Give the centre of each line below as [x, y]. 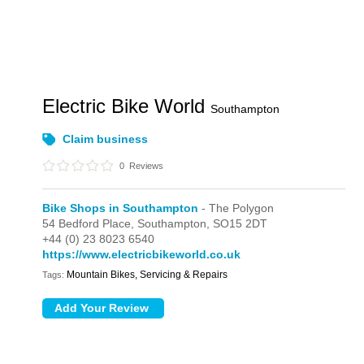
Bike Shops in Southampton [121, 208]
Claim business [106, 139]
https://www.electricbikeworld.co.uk [142, 254]
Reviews [145, 166]
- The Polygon [236, 208]
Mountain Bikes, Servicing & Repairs [147, 275]
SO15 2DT [240, 223]
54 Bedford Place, [90, 223]
